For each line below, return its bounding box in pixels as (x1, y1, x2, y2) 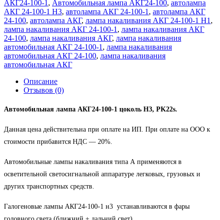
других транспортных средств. (4, 182, 94, 190)
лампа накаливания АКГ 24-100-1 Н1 (85, 16, 211, 25)
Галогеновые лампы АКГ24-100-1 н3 (4, 202, 113, 210)
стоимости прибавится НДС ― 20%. (4, 137, 112, 145)
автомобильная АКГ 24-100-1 (4, 42, 103, 51)
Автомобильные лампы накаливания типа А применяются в (4, 158, 182, 165)
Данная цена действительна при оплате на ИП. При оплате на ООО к (4, 125, 210, 133)
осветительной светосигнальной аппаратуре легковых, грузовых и (4, 170, 200, 178)
